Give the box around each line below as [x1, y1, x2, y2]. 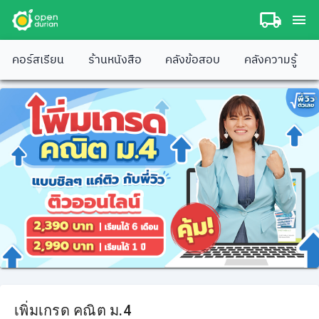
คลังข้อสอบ [165, 50, 221, 70]
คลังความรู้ [244, 50, 297, 70]
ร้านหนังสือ [88, 50, 142, 70]
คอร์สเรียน [12, 50, 65, 70]
